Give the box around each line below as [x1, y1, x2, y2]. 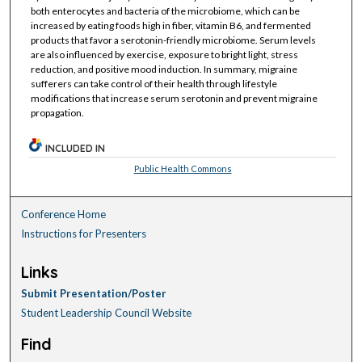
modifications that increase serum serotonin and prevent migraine [30, 92, 318, 105]
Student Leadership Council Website [21, 306, 192, 320]
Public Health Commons [133, 162, 232, 174]
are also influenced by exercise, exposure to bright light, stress [30, 48, 298, 61]
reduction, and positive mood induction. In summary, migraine [30, 63, 297, 76]
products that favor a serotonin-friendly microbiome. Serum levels [30, 34, 316, 47]
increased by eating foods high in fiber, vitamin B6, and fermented [30, 19, 311, 32]
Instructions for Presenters [21, 226, 147, 240]
